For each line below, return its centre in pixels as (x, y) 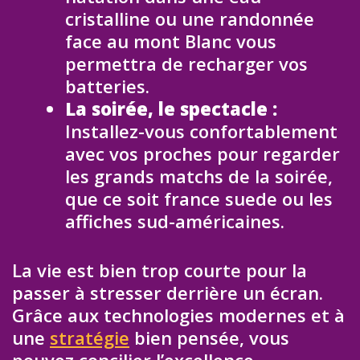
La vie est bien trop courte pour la (160, 270)
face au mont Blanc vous (171, 41)
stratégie (90, 338)
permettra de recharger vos (186, 64)
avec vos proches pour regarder (202, 154)
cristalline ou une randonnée (190, 19)
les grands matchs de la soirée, (199, 176)
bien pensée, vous (209, 338)
